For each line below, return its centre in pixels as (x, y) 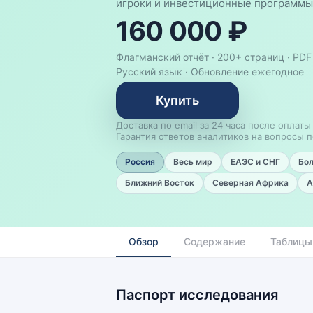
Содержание (214, 241)
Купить (177, 100)
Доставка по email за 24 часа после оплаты (213, 125)
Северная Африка (250, 183)
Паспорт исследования (197, 295)
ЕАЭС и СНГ (255, 162)
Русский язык (149, 72)
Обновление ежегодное (247, 72)
